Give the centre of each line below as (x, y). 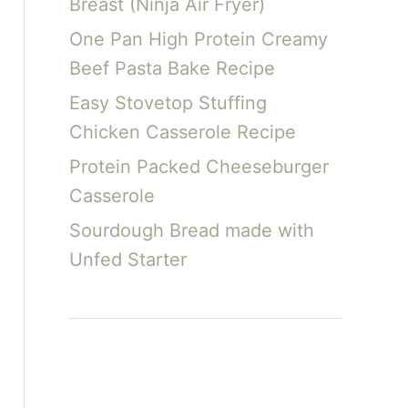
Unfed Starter (127, 260)
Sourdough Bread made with (191, 230)
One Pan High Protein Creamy (198, 39)
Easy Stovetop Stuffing (168, 103)
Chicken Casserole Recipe (182, 132)
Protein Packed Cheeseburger (199, 167)
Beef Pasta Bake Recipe (172, 68)
